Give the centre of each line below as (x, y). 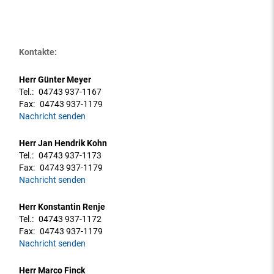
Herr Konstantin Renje (62, 207)
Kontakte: (38, 52)
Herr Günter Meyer (55, 80)
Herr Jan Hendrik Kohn (63, 143)
